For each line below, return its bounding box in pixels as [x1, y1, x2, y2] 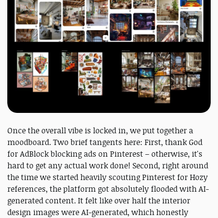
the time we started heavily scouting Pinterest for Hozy [7, 171, 208, 182]
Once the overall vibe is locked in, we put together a [7, 125, 193, 136]
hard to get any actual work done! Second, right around [7, 160, 208, 171]
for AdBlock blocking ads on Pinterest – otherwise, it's [7, 148, 202, 159]
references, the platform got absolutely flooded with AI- [7, 183, 209, 194]
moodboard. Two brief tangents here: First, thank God [7, 136, 202, 147]
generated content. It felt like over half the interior [7, 195, 190, 206]
